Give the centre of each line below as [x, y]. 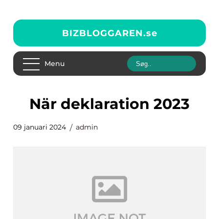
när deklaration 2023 [115, 104]
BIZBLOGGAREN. [104, 33]
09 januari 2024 [40, 127]
